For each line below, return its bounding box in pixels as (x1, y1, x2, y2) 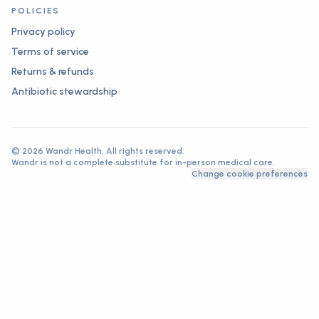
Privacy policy (11, 26, 75, 38)
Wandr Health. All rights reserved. (43, 146, 184, 156)
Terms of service (11, 46, 89, 58)
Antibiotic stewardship (11, 85, 117, 98)
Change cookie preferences (192, 169, 308, 179)
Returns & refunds (11, 66, 94, 78)
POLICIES (11, 6, 61, 16)
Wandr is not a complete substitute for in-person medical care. (11, 157, 275, 167)
